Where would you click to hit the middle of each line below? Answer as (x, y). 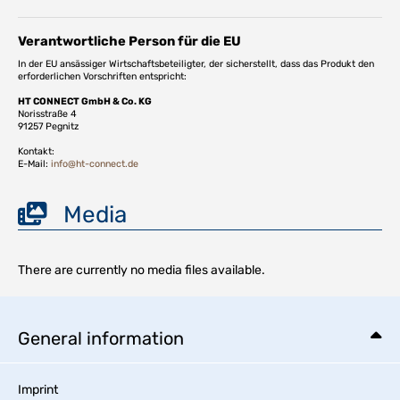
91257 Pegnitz (48, 126)
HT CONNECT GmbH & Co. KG (85, 101)
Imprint (38, 389)
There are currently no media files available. (142, 270)
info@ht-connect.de (95, 163)
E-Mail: (34, 163)
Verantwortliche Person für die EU (129, 41)
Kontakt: (36, 151)
